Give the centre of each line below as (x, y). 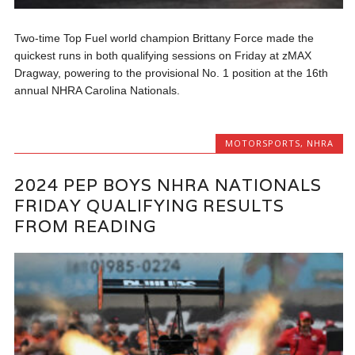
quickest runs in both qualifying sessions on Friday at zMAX (163, 56)
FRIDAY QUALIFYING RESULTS (150, 205)
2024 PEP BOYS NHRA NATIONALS (168, 185)
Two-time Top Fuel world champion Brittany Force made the (164, 38)
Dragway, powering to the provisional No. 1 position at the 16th (172, 73)
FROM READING (86, 226)
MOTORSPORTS (262, 143)
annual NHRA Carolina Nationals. (97, 91)
